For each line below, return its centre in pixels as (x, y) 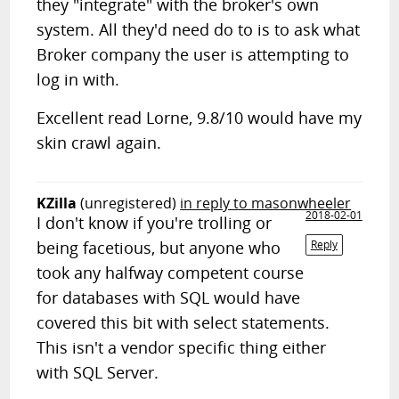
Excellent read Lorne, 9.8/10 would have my (199, 118)
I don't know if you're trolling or (155, 223)
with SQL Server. (98, 372)
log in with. (78, 79)
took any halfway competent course (171, 273)
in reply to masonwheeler (266, 203)
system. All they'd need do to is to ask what (199, 29)
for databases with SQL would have (169, 297)
